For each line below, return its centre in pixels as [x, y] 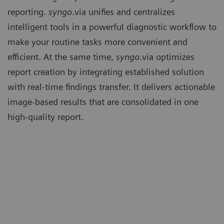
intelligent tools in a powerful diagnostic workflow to [112, 27]
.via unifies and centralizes [123, 12]
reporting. [28, 12]
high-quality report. [45, 117]
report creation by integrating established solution [106, 72]
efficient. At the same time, [62, 57]
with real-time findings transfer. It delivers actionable [111, 87]
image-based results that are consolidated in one [103, 102]
